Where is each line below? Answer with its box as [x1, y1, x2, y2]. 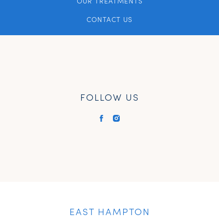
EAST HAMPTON [69, 204, 150, 218]
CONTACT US [87, 14, 132, 24]
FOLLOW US [80, 90, 139, 104]
